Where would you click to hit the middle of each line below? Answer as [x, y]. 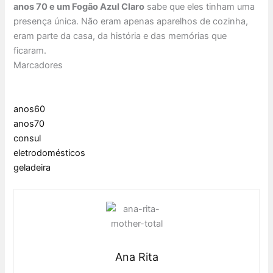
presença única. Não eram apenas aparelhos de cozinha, [131, 22]
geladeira [32, 168]
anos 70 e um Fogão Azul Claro [79, 7]
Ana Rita [136, 257]
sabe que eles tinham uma [200, 7]
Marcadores [38, 66]
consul [27, 139]
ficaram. [30, 51]
